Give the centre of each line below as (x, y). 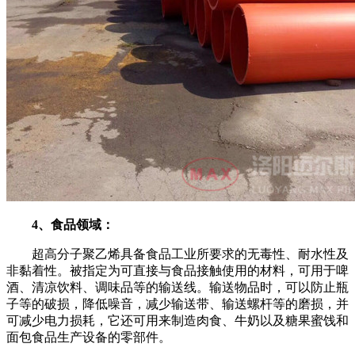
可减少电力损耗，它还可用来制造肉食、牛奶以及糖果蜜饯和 (177, 321)
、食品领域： (76, 225)
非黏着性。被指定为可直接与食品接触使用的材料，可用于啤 (177, 271)
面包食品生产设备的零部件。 (89, 337)
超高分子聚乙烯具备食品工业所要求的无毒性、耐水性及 (177, 254)
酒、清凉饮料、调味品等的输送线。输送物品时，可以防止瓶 (177, 287)
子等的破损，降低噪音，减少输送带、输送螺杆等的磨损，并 (177, 304)
